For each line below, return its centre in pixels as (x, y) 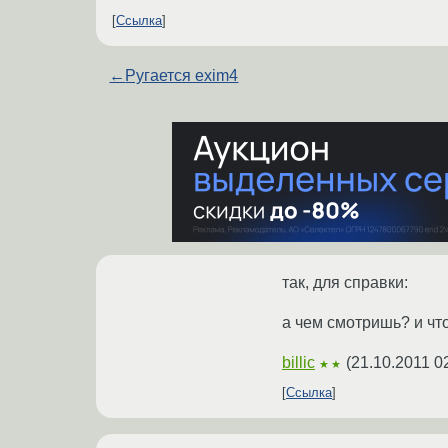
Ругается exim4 (182, 76)
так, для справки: (345, 283)
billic (298, 363)
